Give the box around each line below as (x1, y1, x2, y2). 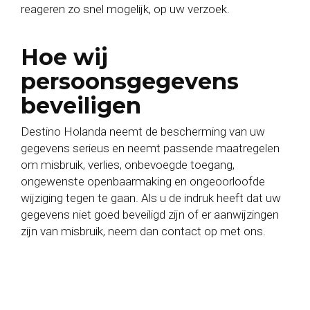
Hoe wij (21, 44, 108, 71)
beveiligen (21, 92, 141, 119)
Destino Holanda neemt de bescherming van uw (21, 125, 265, 138)
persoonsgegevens (21, 68, 239, 95)
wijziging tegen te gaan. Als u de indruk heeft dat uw (21, 191, 281, 205)
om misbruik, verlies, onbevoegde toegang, (21, 158, 235, 172)
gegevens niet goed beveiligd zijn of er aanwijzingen (21, 208, 279, 221)
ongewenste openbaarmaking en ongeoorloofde (21, 174, 265, 188)
